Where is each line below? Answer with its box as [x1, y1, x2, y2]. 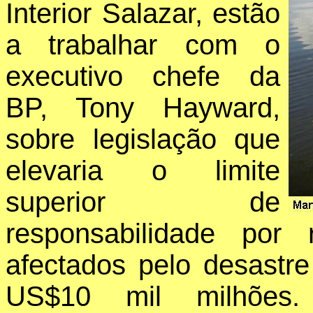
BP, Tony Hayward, [6, 92, 280, 124]
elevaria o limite [6, 155, 280, 187]
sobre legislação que [6, 124, 280, 155]
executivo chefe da [6, 61, 280, 92]
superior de [6, 187, 280, 218]
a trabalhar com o [6, 29, 280, 61]
